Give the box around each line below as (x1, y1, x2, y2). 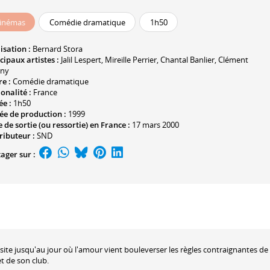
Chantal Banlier (160, 54, 215, 65)
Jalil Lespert (61, 54, 101, 65)
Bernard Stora (33, 43, 83, 54)
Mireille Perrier (105, 54, 157, 65)
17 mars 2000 (132, 119, 179, 130)
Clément (218, 54, 248, 65)
